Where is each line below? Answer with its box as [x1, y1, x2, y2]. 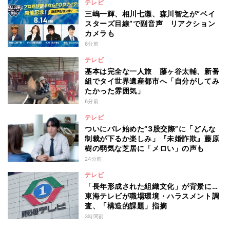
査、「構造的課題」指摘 [85, 201, 167, 210]
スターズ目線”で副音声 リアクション [85, 19, 216, 28]
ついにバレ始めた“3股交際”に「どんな [85, 124, 216, 133]
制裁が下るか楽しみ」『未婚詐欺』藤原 [85, 134, 220, 143]
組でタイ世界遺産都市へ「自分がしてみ [85, 76, 220, 86]
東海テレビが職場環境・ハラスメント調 [85, 191, 220, 201]
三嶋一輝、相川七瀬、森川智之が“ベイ [85, 9, 216, 18]
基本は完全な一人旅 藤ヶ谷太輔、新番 [85, 67, 220, 76]
